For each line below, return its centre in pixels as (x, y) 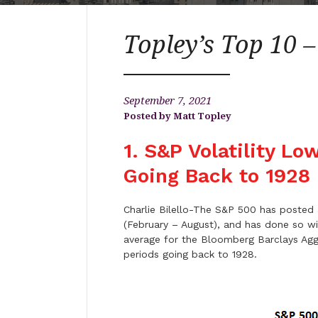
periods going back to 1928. (190, 254)
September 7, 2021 (167, 101)
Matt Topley (202, 116)
